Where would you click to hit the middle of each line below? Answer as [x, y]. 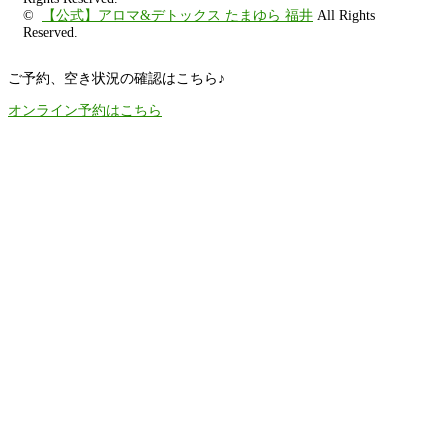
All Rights [344, 16]
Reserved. [50, 33]
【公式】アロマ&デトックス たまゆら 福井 [177, 16]
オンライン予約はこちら [85, 111]
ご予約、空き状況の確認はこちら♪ [116, 79]
